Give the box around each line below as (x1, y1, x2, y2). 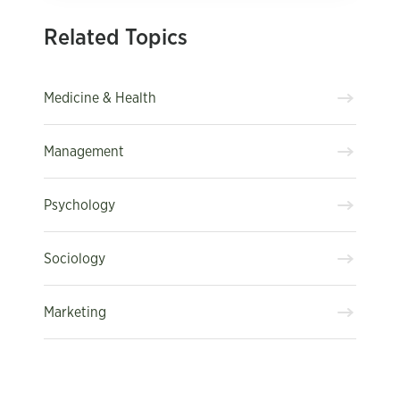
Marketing (44, 304, 106, 320)
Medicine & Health (44, 90, 156, 105)
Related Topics (44, 27, 187, 49)
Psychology (44, 197, 115, 212)
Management (44, 144, 124, 159)
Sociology (44, 251, 105, 266)
